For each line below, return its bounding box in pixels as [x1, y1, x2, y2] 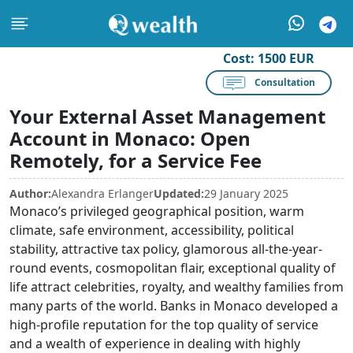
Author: [9, 186, 51, 201]
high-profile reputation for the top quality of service [9, 316, 318, 333]
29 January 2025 [204, 186, 288, 201]
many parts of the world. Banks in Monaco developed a [9, 297, 338, 314]
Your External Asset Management [9, 103, 325, 129]
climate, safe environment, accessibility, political [9, 221, 294, 239]
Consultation [254, 76, 315, 89]
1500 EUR [258, 50, 314, 67]
